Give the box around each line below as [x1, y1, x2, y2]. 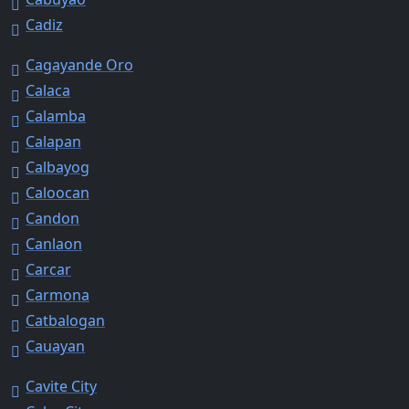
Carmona [26, 284, 89, 305]
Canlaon [26, 233, 82, 254]
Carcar [26, 258, 71, 279]
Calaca [26, 79, 70, 100]
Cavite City [26, 375, 97, 396]
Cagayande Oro [26, 54, 133, 75]
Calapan [26, 131, 81, 152]
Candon [26, 207, 79, 228]
